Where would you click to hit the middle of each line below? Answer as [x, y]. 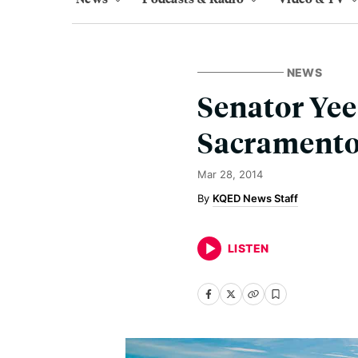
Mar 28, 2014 [230, 174]
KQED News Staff [255, 198]
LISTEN [249, 248]
